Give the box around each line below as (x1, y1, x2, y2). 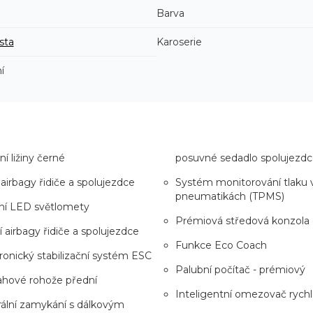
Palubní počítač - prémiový (175, 263, 305, 276)
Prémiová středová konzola (175, 214, 310, 227)
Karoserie (156, 35, 202, 48)
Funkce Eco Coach (175, 238, 267, 252)
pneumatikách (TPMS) (175, 189, 284, 203)
